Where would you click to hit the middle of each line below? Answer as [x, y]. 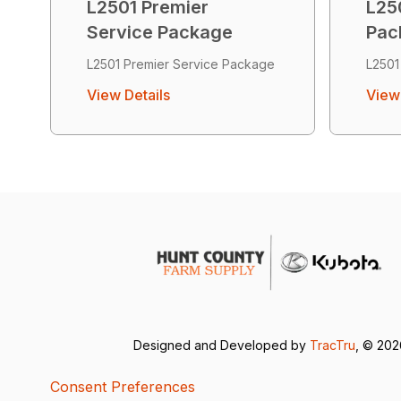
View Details [128, 95]
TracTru [333, 345]
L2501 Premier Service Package [181, 64]
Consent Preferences [123, 387]
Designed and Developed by [222, 345]
